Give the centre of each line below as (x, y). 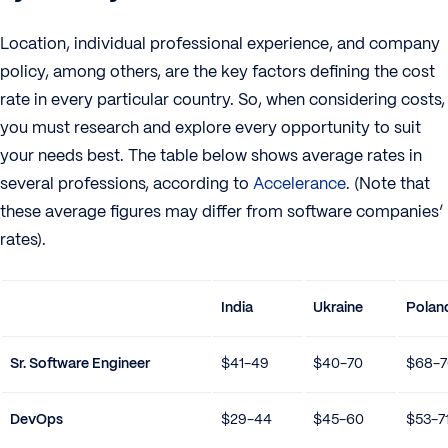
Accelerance (299, 183)
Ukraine (338, 306)
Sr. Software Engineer (80, 362)
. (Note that (388, 183)
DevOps (36, 418)
